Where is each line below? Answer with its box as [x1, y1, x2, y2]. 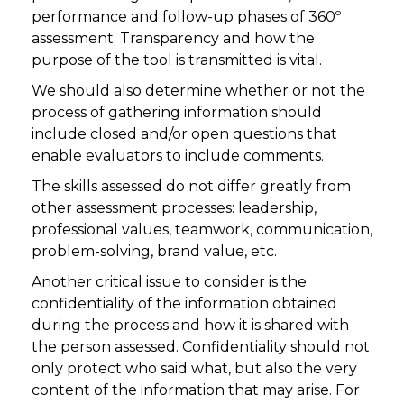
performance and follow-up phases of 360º [32, 8, 341, 26]
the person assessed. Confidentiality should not [32, 338, 370, 356]
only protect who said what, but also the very [32, 360, 357, 378]
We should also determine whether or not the [32, 82, 365, 100]
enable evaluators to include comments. [32, 147, 324, 165]
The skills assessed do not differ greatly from [32, 178, 351, 196]
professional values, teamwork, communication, [32, 221, 372, 239]
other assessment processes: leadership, [32, 199, 317, 217]
